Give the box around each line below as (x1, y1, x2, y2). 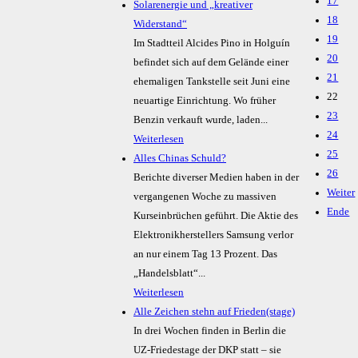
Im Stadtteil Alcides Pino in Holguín (133, 38, 290, 50)
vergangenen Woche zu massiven (133, 191, 276, 203)
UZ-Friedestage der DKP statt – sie (133, 344, 281, 356)
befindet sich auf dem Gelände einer (133, 57, 288, 69)
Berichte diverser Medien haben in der (133, 172, 299, 184)
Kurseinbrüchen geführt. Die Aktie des (133, 210, 298, 222)
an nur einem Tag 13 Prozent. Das (133, 249, 277, 261)
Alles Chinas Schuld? (133, 153, 226, 165)
